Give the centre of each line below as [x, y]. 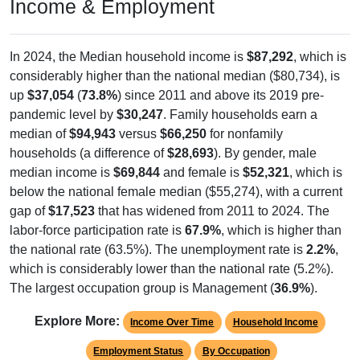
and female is [201, 172]
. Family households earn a [240, 114]
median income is [61, 172]
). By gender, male [265, 153]
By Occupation [236, 351]
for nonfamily [245, 133]
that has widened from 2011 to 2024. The [212, 211]
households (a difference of [88, 153]
